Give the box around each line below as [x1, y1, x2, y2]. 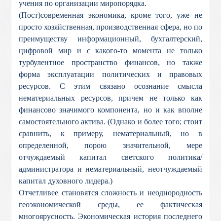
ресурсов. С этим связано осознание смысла [19, 82, 202, 90]
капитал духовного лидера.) [19, 177, 113, 185]
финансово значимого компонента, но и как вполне [19, 106, 202, 114]
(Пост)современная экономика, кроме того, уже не [19, 11, 202, 19]
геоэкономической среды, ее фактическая [19, 200, 202, 209]
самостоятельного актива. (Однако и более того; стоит [19, 117, 202, 126]
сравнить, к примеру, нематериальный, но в [19, 129, 202, 138]
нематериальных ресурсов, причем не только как [19, 94, 202, 102]
